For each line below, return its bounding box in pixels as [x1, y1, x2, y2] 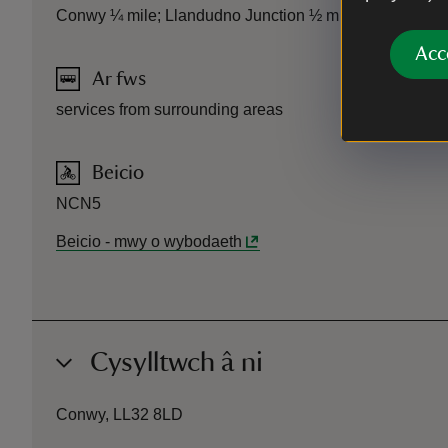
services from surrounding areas [56, 101, 283, 119]
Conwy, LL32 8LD [56, 406, 183, 424]
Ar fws [92, 69, 146, 90]
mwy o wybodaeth [114, 233, 242, 251]
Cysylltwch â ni [90, 348, 263, 377]
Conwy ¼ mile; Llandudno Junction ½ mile [56, 7, 356, 25]
